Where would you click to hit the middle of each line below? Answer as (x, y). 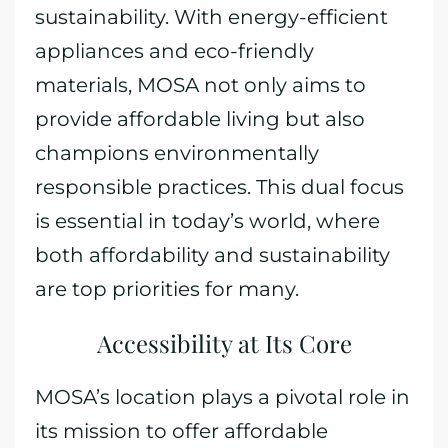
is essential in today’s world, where (207, 221)
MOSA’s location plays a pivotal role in (222, 397)
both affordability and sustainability (212, 255)
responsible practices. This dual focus (219, 187)
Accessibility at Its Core (224, 343)
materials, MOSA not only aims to (200, 85)
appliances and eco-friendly (174, 51)
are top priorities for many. (167, 289)
